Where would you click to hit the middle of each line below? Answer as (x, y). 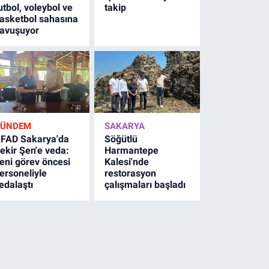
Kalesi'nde (127, 162)
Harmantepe (132, 150)
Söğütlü (121, 139)
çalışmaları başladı (145, 184)
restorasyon (131, 173)
